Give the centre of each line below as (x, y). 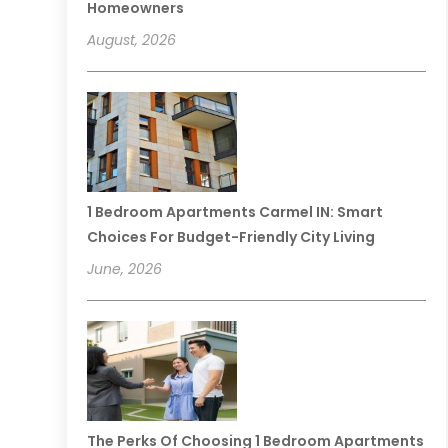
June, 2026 (125, 269)
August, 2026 (132, 40)
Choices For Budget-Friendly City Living (231, 237)
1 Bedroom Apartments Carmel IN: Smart (235, 212)
